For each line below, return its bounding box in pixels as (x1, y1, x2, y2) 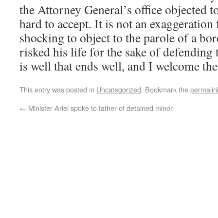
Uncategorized (96, 84, 141, 94)
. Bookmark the (141, 84, 190, 94)
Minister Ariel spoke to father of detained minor (26, 103, 173, 113)
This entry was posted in (19, 84, 96, 94)
